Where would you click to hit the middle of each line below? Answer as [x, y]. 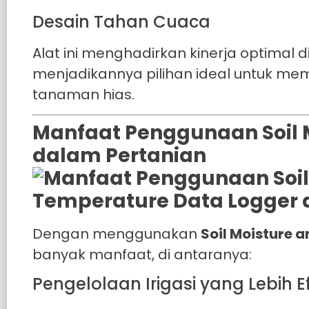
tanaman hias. [84, 94]
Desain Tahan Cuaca [122, 21]
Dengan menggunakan [117, 233]
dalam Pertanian [120, 155]
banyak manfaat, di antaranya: [142, 254]
